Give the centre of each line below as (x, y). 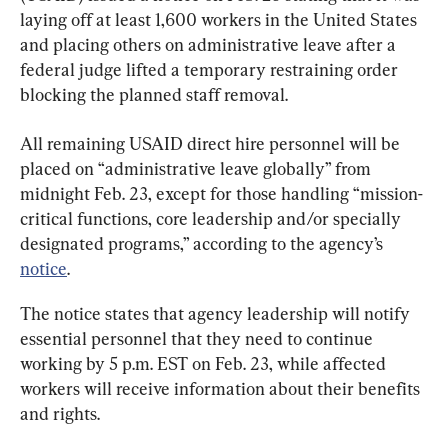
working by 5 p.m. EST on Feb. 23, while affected (205, 363)
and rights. (60, 413)
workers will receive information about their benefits (222, 388)
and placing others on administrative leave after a (210, 44)
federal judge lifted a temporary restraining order (211, 69)
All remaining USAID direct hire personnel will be (212, 143)
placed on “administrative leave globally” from (197, 168)
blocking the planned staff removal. (154, 94)
